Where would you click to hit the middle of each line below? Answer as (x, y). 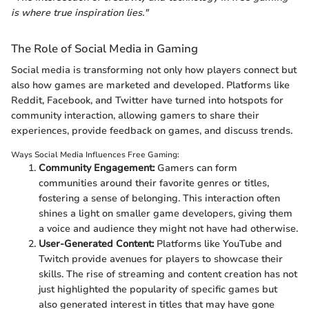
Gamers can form (196, 168)
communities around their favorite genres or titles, (154, 183)
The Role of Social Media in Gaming (104, 48)
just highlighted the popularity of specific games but (158, 289)
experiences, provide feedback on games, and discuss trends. (152, 130)
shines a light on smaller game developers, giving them (166, 213)
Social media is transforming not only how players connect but (154, 70)
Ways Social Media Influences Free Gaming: (95, 154)
